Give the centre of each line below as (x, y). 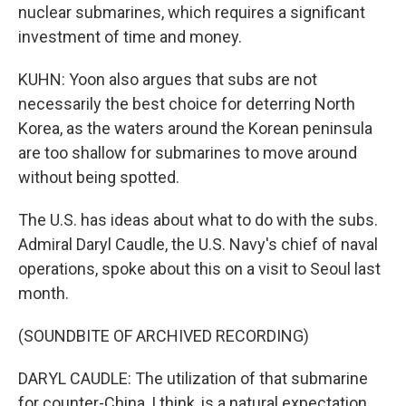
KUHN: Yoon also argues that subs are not (168, 79)
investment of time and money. (130, 37)
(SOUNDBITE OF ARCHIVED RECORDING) (164, 336)
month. (43, 293)
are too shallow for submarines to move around (188, 153)
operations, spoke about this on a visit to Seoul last (199, 269)
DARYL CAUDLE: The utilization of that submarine (193, 378)
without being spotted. (99, 177)
